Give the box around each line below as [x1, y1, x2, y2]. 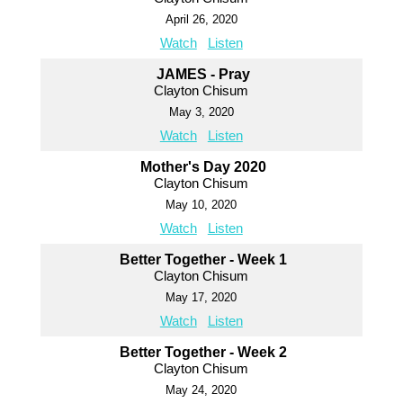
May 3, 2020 [168, 105, 234, 120]
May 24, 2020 [166, 383, 237, 398]
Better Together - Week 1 [120, 252, 288, 268]
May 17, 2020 [166, 291, 237, 305]
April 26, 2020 [165, 13, 237, 27]
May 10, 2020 [166, 198, 237, 212]
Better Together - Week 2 [120, 345, 288, 361]
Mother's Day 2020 [140, 159, 267, 175]
